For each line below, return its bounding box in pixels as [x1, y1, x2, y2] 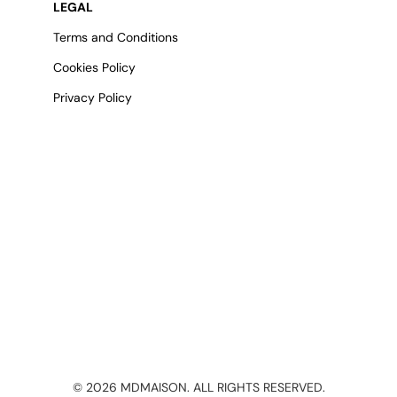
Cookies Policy [53, 59, 136, 76]
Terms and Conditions [53, 29, 178, 46]
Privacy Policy [53, 90, 132, 106]
